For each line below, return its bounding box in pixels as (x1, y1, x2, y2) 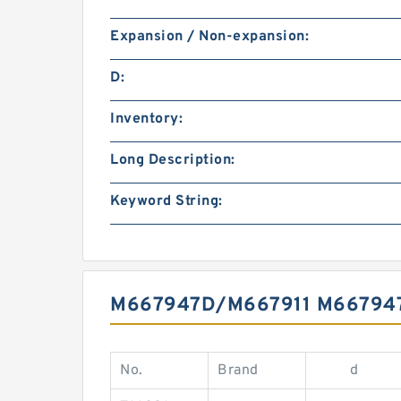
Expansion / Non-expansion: (110, 27, 309, 46)
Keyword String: (110, 192, 223, 210)
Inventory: (110, 109, 183, 128)
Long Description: (110, 150, 235, 169)
